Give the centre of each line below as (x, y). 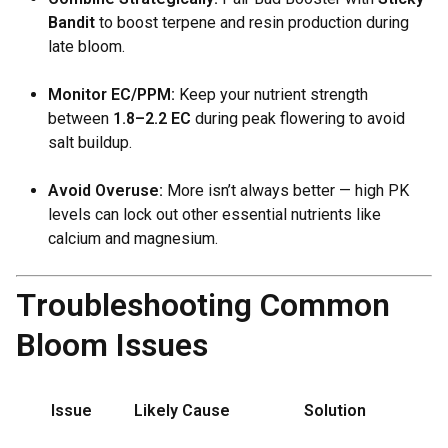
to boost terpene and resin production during (252, 22)
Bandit (71, 22)
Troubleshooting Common (203, 305)
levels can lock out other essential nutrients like (214, 214)
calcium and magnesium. (133, 238)
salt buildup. (90, 142)
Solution (334, 410)
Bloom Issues (112, 345)
